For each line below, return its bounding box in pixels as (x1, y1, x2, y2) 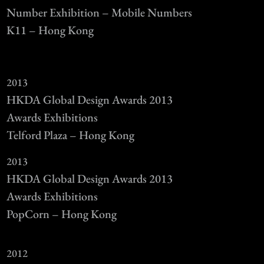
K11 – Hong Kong (6, 22, 94, 38)
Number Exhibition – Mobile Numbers (6, 4, 193, 20)
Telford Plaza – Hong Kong (6, 127, 135, 143)
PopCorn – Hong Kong (6, 206, 117, 222)
